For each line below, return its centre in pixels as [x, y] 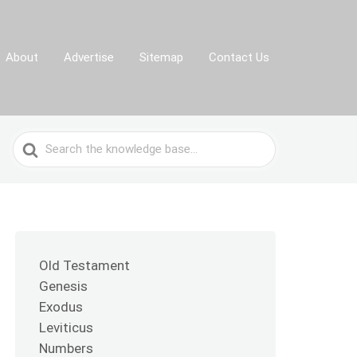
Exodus [61, 307]
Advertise [89, 57]
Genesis [63, 286]
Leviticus [66, 328]
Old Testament [84, 265]
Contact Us [239, 57]
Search [33, 142]
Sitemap [161, 57]
